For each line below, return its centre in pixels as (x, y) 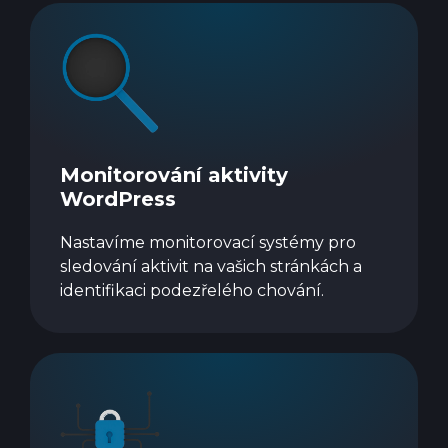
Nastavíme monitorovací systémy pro (208, 242)
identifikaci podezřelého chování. (192, 290)
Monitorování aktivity (174, 175)
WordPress (118, 199)
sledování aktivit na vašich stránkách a (211, 266)
